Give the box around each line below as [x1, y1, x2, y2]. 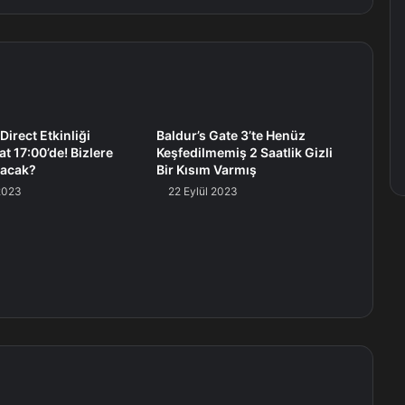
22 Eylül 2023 [167, 184, 238, 199]
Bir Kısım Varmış [155, 162, 257, 178]
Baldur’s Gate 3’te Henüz [155, 127, 306, 144]
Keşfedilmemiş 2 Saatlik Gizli [155, 145, 333, 161]
